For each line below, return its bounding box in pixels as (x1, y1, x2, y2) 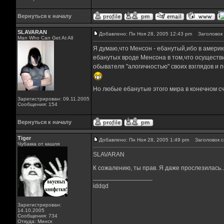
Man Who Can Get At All (17, 35, 73, 40)
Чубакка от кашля (17, 141, 59, 146)
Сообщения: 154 (17, 101, 57, 107)
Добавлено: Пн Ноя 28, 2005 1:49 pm (98, 137, 189, 142)
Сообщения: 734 (17, 213, 57, 218)
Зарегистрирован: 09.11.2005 (17, 96, 89, 101)
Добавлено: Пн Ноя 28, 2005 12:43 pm (98, 31, 192, 36)
